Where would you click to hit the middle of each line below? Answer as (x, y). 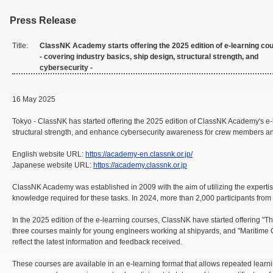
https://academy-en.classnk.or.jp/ (139, 154)
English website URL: (49, 154)
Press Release (43, 20)
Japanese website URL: (53, 165)
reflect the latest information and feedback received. (97, 242)
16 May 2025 (34, 100)
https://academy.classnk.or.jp (140, 165)
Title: (20, 46)
